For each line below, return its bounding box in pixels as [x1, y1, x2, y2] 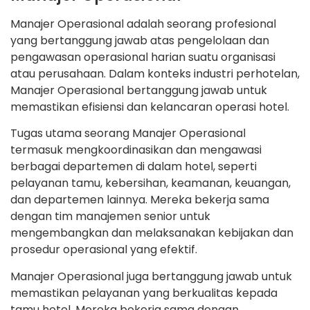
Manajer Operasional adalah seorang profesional [10, 15, 276, 32]
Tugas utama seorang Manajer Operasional [10, 125, 246, 142]
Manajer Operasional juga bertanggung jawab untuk [10, 268, 292, 284]
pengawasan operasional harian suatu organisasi [10, 48, 275, 65]
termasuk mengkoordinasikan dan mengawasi [10, 142, 262, 158]
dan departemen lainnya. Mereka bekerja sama [10, 192, 269, 208]
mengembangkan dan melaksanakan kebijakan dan [10, 225, 293, 241]
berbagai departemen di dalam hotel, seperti [10, 158, 257, 175]
